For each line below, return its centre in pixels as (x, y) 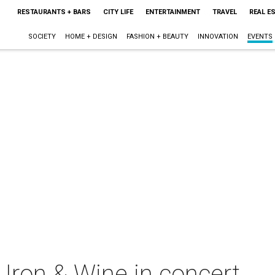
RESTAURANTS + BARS (54, 12)
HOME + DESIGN (91, 37)
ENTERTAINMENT (172, 12)
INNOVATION (218, 37)
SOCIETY (42, 37)
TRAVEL (224, 12)
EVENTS (260, 37)
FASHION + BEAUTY (157, 37)
